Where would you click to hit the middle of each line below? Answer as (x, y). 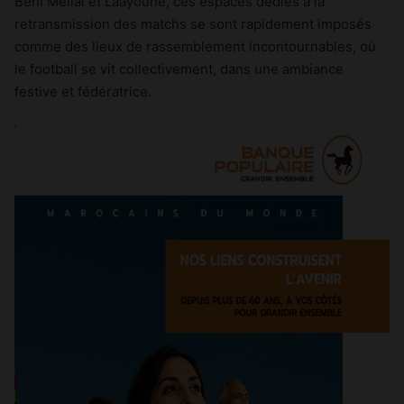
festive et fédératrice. (83, 91)
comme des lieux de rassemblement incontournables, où (195, 46)
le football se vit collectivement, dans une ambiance (179, 69)
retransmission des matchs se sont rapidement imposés (193, 23)
